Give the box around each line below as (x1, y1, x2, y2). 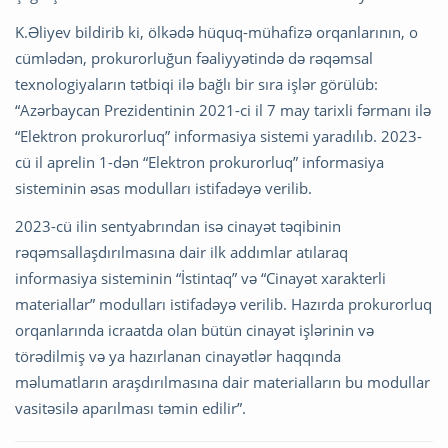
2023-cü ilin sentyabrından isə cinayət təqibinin (15, 215, 341, 236)
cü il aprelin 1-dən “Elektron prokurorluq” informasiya (15, 151, 384, 172)
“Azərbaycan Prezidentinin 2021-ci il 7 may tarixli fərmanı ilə (15, 99, 431, 120)
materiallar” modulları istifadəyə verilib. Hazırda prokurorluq (15, 293, 432, 314)
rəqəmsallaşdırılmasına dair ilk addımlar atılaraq (15, 241, 348, 262)
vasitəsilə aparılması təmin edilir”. (15, 397, 246, 418)
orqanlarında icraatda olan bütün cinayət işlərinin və (15, 319, 374, 340)
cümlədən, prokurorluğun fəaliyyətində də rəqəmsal (15, 47, 373, 68)
